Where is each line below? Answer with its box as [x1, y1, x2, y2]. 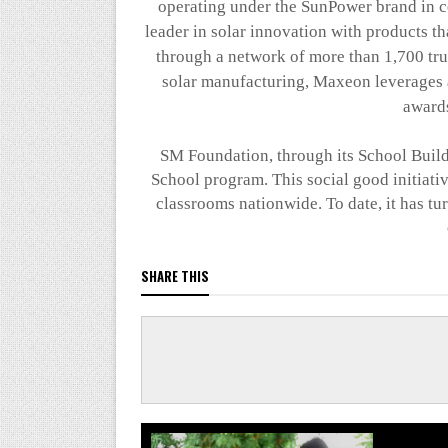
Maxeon [312, 72, 371, 92]
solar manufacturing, [161, 72, 313, 92]
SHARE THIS [140, 266, 209, 287]
